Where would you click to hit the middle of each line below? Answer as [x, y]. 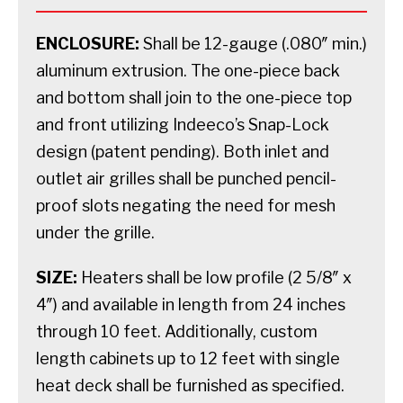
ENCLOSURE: [88, 43]
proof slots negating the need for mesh [186, 205]
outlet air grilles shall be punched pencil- [186, 178]
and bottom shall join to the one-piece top [194, 97]
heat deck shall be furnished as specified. [190, 385]
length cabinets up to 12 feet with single [188, 358]
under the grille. [95, 232]
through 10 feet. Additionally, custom [177, 331]
